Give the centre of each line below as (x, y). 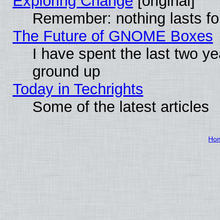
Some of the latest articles (121, 107)
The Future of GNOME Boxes (113, 36)
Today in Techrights (78, 89)
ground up (66, 71)
